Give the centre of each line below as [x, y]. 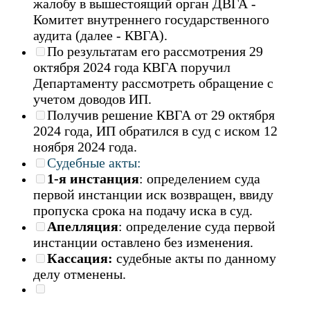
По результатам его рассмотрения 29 [155, 51]
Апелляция [83, 226]
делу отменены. [81, 274]
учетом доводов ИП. [94, 99]
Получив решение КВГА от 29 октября [161, 115]
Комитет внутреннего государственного [151, 19]
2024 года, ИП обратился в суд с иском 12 [155, 130]
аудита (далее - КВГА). [102, 35]
